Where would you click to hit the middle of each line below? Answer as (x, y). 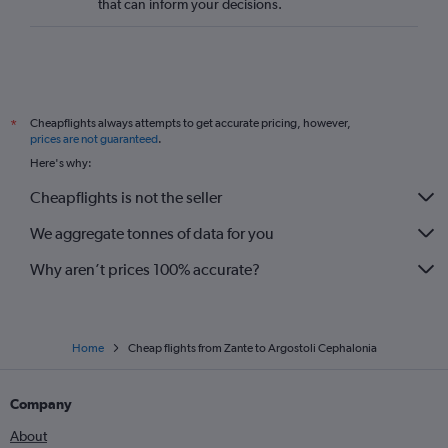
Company (41, 404)
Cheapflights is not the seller (126, 197)
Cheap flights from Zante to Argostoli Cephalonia (252, 348)
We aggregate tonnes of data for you (152, 233)
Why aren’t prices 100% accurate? (145, 269)
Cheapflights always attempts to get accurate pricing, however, (190, 123)
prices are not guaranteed (94, 139)
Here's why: (61, 163)
